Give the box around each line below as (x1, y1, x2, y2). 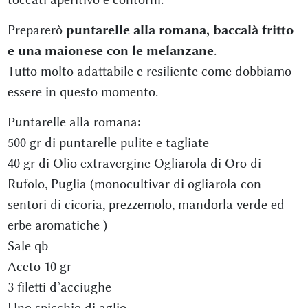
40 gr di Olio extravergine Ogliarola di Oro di (7, 155, 261, 171)
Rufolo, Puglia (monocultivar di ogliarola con (7, 176, 261, 192)
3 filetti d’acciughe (7, 279, 111, 295)
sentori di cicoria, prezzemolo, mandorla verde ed (7, 197, 285, 212)
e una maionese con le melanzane (7, 43, 214, 58)
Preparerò (7, 22, 66, 38)
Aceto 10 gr (7, 258, 71, 274)
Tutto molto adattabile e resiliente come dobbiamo (7, 63, 291, 79)
